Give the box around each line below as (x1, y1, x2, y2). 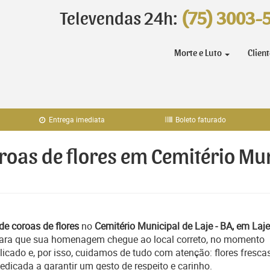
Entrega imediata (47, 115, 105, 124)
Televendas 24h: (60, 10, 181, 28)
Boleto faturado (174, 115, 227, 124)
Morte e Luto (174, 48, 224, 58)
